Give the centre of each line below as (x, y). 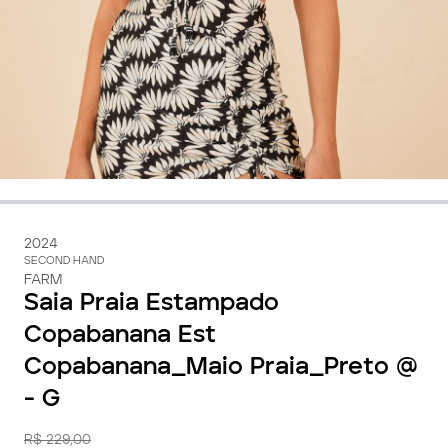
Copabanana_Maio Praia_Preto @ (221, 368)
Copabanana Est (120, 336)
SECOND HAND (64, 261)
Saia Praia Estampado (151, 304)
